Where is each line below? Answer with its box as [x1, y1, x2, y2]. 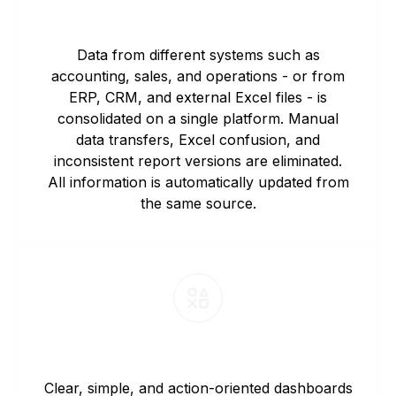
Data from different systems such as [76, 46, 320, 64]
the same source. [140, 194, 256, 212]
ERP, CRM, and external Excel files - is [69, 88, 327, 106]
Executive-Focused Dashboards [64, 346, 332, 368]
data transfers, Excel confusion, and [76, 131, 320, 148]
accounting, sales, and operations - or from [51, 67, 345, 85]
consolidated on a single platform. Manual [57, 110, 339, 127]
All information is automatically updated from [47, 173, 349, 191]
